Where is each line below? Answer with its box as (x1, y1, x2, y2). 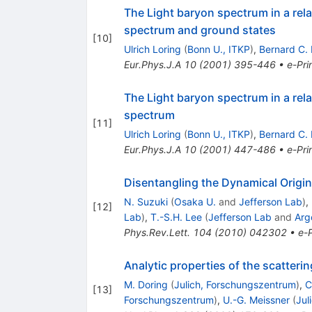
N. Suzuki (123, 195, 168, 208)
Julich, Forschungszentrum (173, 278, 296, 290)
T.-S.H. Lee (150, 210, 202, 223)
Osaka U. (173, 195, 216, 208)
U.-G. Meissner (222, 293, 290, 306)
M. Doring (123, 278, 168, 290)
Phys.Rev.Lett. (123, 226, 190, 238)
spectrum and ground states (123, 22, 276, 37)
